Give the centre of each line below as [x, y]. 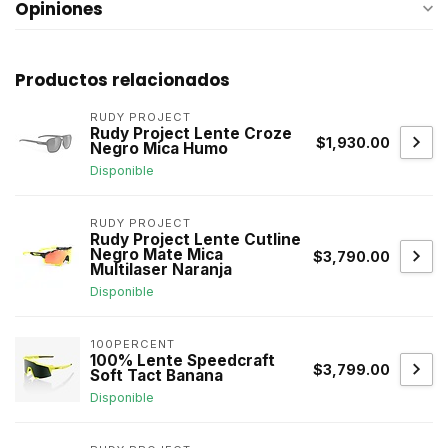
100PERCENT [132, 344]
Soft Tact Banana [156, 375]
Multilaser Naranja [161, 269]
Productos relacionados [122, 80]
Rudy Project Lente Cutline [195, 239]
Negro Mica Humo [159, 148]
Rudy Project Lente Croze [191, 133]
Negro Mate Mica [156, 254]
